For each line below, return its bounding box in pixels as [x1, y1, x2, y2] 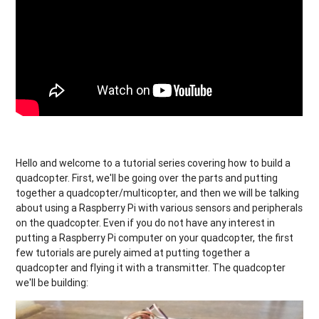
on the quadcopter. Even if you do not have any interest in [16, 216, 276, 229]
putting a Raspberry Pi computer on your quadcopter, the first [16, 231, 294, 244]
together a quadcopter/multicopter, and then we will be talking [16, 186, 300, 199]
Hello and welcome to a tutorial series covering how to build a [16, 156, 291, 169]
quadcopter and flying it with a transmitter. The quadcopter [16, 261, 286, 274]
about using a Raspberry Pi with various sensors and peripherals [16, 201, 303, 214]
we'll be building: [16, 276, 89, 289]
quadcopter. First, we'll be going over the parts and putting [16, 171, 278, 184]
